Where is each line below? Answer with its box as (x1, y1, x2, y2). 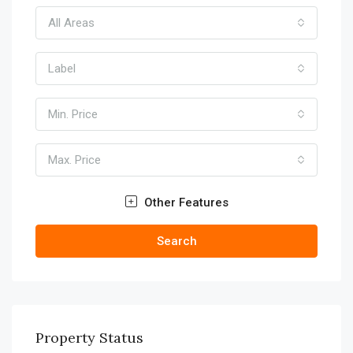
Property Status (35, 328, 143, 347)
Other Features (140, 195, 229, 210)
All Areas (48, 15, 95, 30)
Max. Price (48, 152, 101, 167)
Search (156, 233, 197, 248)
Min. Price (48, 106, 98, 121)
